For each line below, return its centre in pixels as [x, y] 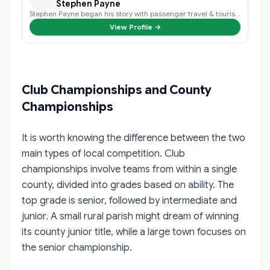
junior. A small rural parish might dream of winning [130, 216]
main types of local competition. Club [103, 153]
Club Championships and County [117, 90]
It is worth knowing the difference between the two [133, 138]
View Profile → [135, 27]
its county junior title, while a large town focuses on [134, 232]
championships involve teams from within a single [129, 169]
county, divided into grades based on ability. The [128, 185]
